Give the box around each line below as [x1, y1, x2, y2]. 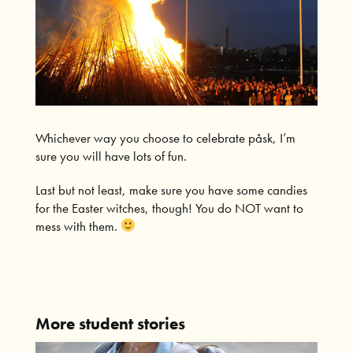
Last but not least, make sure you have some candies [35, 180, 307, 199]
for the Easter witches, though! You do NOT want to [35, 199, 303, 217]
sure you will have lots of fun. [35, 147, 187, 165]
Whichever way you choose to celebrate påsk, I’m [35, 128, 295, 147]
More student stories [35, 313, 185, 335]
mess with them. [35, 217, 121, 235]
